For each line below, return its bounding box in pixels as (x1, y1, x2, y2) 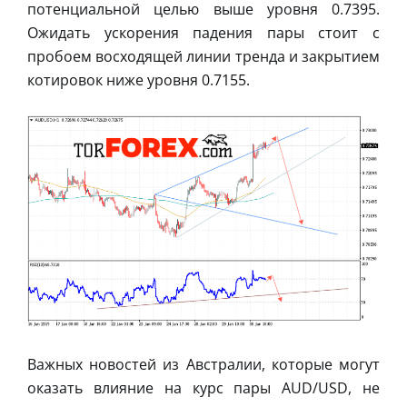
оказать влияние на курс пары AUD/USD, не (27, 378, 380, 399)
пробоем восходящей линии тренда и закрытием (27, 45, 380, 66)
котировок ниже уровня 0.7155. (27, 69, 250, 90)
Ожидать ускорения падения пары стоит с (27, 22, 380, 43)
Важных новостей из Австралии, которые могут (27, 354, 380, 375)
